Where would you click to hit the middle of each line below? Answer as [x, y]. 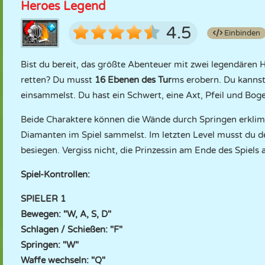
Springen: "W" [50, 245]
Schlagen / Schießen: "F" [72, 230]
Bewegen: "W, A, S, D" [66, 214]
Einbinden [241, 33]
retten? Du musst [58, 80]
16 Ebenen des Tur [133, 80]
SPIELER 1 [43, 199]
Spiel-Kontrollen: [55, 174]
